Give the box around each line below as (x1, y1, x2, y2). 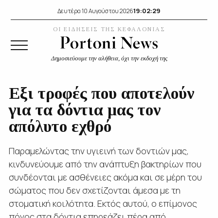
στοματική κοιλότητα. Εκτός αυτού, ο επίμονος (8, 198, 197, 209)
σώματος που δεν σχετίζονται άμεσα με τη (8, 184, 181, 196)
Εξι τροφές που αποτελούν (8, 84, 194, 102)
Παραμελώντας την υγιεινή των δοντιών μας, (8, 145, 189, 157)
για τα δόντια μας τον (8, 101, 161, 119)
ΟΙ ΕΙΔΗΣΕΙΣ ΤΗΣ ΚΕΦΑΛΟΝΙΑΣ (53, 26, 165, 33)
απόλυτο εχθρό (8, 117, 111, 135)
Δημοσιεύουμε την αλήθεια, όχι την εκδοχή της (51, 54, 167, 62)
